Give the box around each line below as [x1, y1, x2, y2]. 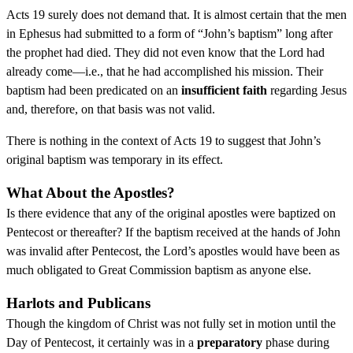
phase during [262, 335, 329, 349]
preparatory [197, 335, 262, 349]
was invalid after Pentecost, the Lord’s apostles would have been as [6, 243, 340, 258]
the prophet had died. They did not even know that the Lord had [6, 45, 325, 59]
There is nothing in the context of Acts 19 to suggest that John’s [6, 133, 321, 147]
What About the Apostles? [6, 184, 175, 201]
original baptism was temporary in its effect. [6, 152, 223, 166]
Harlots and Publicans [6, 294, 150, 311]
